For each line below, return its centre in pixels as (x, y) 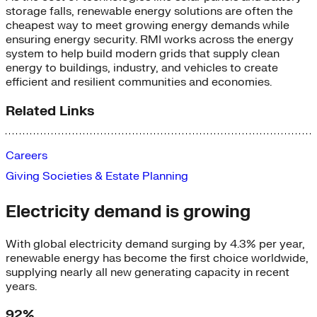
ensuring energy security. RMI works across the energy (150, 40)
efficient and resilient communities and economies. (139, 82)
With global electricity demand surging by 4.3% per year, (155, 244)
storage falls (39, 12)
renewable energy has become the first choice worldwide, (157, 258)
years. (21, 286)
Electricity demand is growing (128, 212)
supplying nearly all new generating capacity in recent (148, 272)
